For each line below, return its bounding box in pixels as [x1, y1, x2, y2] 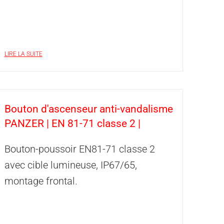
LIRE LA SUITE [4, 50, 42, 57]
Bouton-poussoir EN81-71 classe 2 [4, 143, 155, 155]
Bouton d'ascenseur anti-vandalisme [4, 103, 173, 115]
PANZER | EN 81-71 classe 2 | [4, 117, 140, 129]
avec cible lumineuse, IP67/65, [4, 159, 137, 171]
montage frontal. [4, 175, 77, 187]
